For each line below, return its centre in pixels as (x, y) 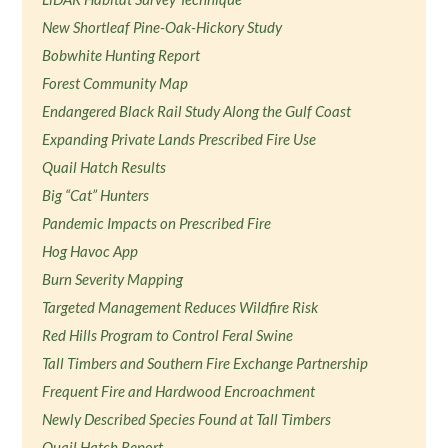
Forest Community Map (115, 83)
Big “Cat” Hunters (96, 195)
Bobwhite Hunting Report (121, 55)
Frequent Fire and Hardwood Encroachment (179, 391)
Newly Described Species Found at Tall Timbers (187, 419)
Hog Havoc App (90, 251)
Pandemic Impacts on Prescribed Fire (157, 223)
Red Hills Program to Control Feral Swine (168, 335)
